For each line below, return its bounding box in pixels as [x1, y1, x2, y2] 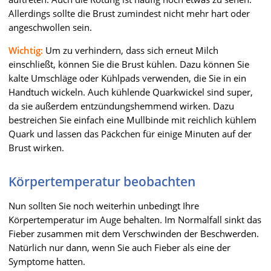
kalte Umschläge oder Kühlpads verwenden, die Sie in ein [8, 71, 246, 84]
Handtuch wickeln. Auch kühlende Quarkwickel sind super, [8, 85, 253, 98]
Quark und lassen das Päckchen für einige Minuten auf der [8, 127, 252, 140]
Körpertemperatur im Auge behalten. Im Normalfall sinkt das [8, 213, 261, 226]
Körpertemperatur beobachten [8, 172, 195, 190]
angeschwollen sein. [8, 21, 92, 33]
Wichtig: [8, 44, 43, 56]
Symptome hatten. [8, 255, 85, 267]
